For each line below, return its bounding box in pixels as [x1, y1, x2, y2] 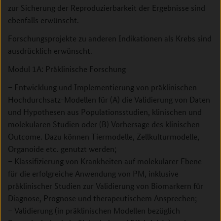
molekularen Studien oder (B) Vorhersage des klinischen [8, 119, 200, 129]
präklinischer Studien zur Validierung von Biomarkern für [8, 181, 203, 191]
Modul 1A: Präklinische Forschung [8, 64, 126, 74]
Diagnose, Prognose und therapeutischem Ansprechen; [8, 193, 197, 203]
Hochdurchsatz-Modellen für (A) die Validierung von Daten [8, 94, 210, 105]
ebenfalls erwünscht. [8, 15, 79, 25]
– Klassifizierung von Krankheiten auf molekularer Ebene [8, 156, 202, 166]
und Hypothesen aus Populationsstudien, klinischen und [8, 107, 202, 117]
